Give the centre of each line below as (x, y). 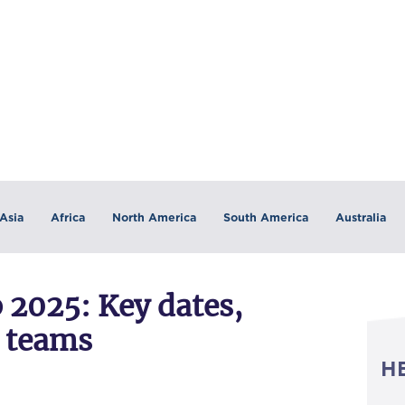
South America (265, 217)
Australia (360, 217)
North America (154, 217)
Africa (67, 217)
